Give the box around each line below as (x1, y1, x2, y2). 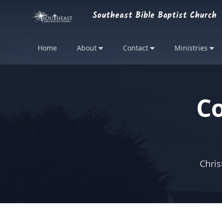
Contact (123, 43, 150, 53)
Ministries (174, 43, 210, 53)
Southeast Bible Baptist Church (92, 9, 217, 22)
